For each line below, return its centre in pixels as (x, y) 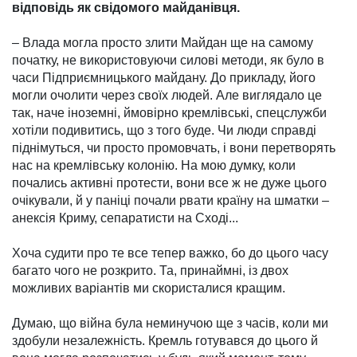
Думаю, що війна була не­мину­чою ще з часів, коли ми (170, 324)
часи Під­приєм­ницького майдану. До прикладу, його (164, 78)
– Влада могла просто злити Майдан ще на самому (163, 43)
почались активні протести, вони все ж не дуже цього (169, 183)
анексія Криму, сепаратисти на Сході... (125, 218)
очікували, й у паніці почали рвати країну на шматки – (171, 201)
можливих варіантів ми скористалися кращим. (149, 288)
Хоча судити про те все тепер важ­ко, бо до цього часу (170, 253)
